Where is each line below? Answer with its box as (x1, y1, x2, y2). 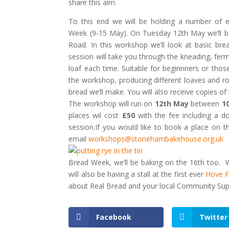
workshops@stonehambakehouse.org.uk (88, 134, 224, 144)
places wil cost (68, 110, 122, 120)
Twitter (199, 212, 228, 222)
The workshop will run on (68, 99, 155, 108)
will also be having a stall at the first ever (68, 169, 205, 179)
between (189, 99, 222, 108)
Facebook (96, 212, 132, 222)
